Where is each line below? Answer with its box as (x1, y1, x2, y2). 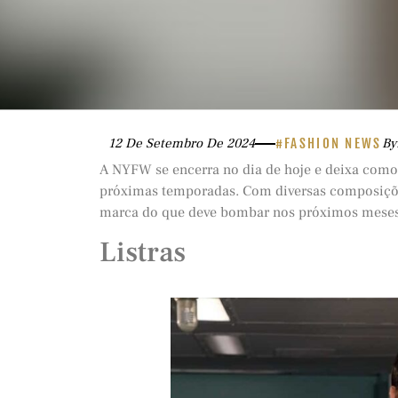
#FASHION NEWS (275, 135, 382, 152)
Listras (99, 234, 186, 272)
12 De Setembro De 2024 (108, 135, 255, 152)
